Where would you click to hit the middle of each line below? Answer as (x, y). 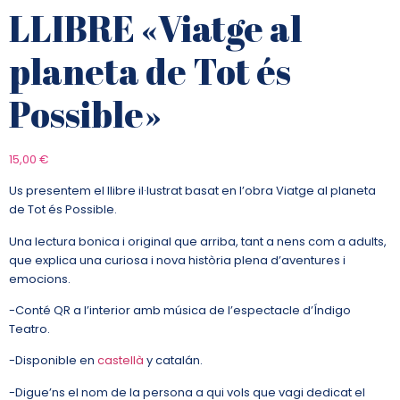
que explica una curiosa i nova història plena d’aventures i (177, 260)
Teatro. (29, 329)
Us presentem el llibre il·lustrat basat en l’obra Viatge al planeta (192, 191)
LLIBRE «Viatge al (155, 28)
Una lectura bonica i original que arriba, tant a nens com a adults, (198, 241)
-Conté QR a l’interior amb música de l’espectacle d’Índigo (180, 311)
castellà (121, 361)
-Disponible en (53, 361)
